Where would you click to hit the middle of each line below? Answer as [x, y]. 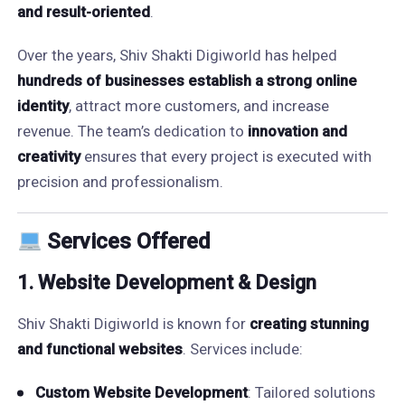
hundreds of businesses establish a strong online [187, 80]
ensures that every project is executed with [226, 156]
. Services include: [242, 349]
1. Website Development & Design [166, 283]
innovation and [297, 131]
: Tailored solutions [311, 392]
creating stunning [309, 324]
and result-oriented [83, 12]
